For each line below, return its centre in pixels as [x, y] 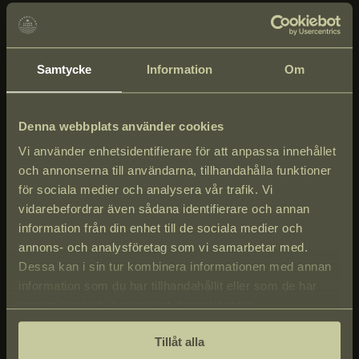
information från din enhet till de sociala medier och [161, 228]
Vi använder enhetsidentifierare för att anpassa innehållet [177, 151]
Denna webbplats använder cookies [121, 126]
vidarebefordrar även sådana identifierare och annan [164, 209]
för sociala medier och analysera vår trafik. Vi [146, 190]
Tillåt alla [179, 341]
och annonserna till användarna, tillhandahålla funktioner [175, 171]
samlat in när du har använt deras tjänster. [137, 305]
